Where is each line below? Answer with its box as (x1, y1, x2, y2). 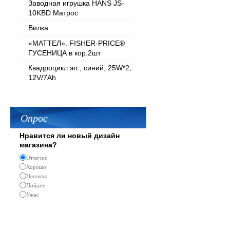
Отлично (26, 155, 48, 161)
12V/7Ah (28, 73, 56, 81)
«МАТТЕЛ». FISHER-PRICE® (28, 39, 125, 47)
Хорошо (26, 164, 46, 170)
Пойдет (26, 182, 45, 188)
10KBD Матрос (28, 9, 78, 16)
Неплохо (26, 173, 48, 179)
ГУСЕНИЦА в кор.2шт (28, 49, 101, 56)
